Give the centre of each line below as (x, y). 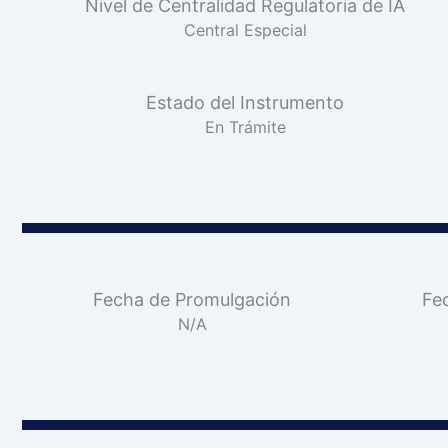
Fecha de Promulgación (192, 299)
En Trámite (245, 127)
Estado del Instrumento (245, 102)
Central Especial (245, 30)
